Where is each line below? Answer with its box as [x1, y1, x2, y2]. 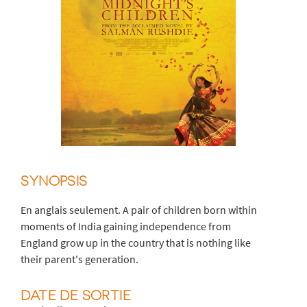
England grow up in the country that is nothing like [21, 235, 251, 249]
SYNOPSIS [21, 171, 88, 188]
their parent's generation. [21, 251, 139, 266]
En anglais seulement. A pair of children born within [21, 202, 258, 217]
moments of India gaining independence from [21, 219, 232, 233]
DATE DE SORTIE [21, 286, 131, 303]
